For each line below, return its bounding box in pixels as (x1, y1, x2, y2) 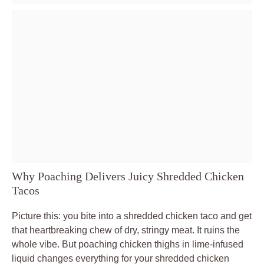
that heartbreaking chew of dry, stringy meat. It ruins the (12, 225, 240, 235)
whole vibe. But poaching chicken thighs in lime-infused (12, 239, 243, 249)
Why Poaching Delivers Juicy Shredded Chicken (12, 169, 244, 183)
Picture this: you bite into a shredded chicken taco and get (12, 210, 252, 221)
